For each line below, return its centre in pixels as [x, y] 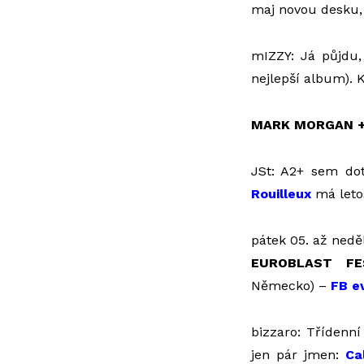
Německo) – [290, 286]
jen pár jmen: [298, 355]
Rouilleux [281, 194]
